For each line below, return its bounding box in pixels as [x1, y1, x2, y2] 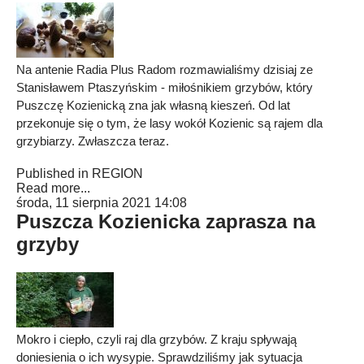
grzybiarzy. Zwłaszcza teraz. [16, 134, 169, 148]
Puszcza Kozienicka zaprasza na [16, 210, 315, 232]
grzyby [16, 233, 79, 255]
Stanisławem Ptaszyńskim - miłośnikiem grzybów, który [16, 80, 313, 94]
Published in [16, 167, 89, 180]
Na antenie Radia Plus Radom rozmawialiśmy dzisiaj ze [16, 63, 313, 76]
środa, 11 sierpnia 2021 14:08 [16, 196, 187, 210]
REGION [92, 167, 143, 180]
